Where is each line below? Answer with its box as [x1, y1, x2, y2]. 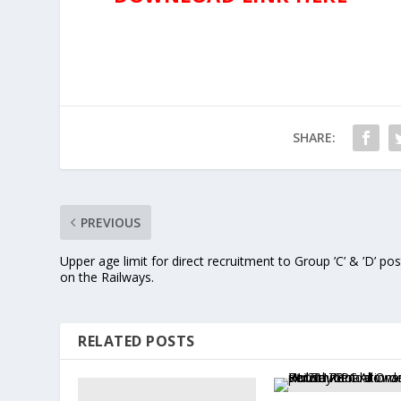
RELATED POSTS [78, 331, 195, 352]
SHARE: [292, 129, 336, 147]
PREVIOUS [81, 214, 141, 232]
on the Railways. [60, 269, 155, 286]
